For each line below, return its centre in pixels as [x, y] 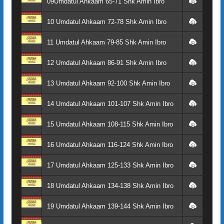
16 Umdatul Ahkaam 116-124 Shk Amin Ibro [110, 144]
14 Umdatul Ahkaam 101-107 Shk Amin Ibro [110, 103]
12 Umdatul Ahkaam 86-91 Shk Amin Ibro [106, 62]
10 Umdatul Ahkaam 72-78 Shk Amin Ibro [106, 21]
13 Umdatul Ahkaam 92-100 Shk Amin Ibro [108, 83]
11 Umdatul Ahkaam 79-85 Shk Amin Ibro [106, 42]
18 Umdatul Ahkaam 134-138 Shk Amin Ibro [110, 185]
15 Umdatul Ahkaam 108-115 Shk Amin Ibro [110, 124]
